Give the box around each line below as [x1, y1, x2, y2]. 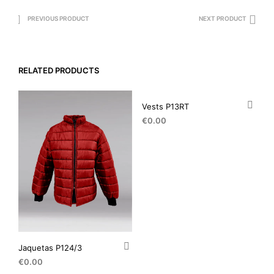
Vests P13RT [141, 102, 189, 112]
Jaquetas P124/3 [18, 242, 82, 253]
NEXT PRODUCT [199, 15, 246, 23]
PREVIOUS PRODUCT [28, 15, 89, 23]
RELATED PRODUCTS [18, 65, 99, 76]
